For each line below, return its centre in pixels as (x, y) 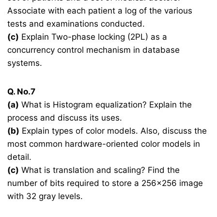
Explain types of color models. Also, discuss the (113, 131)
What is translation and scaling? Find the (100, 170)
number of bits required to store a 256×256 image (105, 183)
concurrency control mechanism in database (94, 50)
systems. (25, 63)
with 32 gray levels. (45, 196)
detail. (20, 157)
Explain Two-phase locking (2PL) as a (93, 37)
